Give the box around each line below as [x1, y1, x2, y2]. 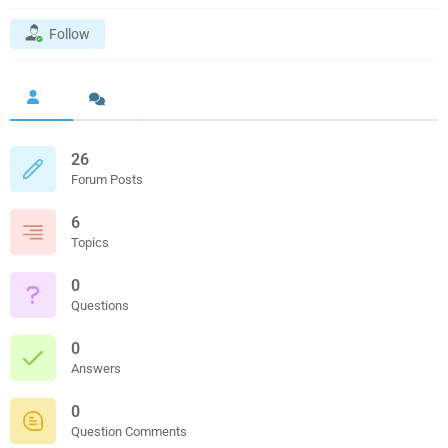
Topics [71, 234, 109, 250]
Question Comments [71, 423, 187, 439]
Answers [71, 360, 121, 376]
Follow [49, 26, 90, 43]
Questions [71, 297, 129, 313]
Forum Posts [71, 171, 143, 187]
